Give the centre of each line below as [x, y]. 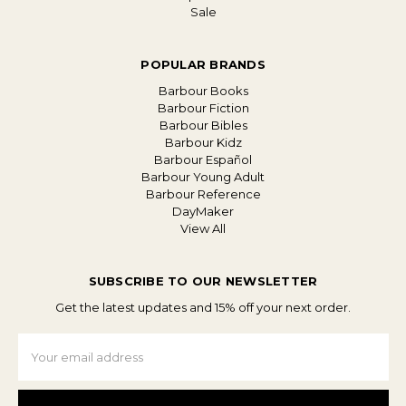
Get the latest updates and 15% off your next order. [203, 307]
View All [203, 228]
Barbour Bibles [203, 125]
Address [42, 359]
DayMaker [203, 211]
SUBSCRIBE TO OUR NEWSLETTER [203, 280]
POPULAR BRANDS [203, 64]
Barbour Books [203, 90]
